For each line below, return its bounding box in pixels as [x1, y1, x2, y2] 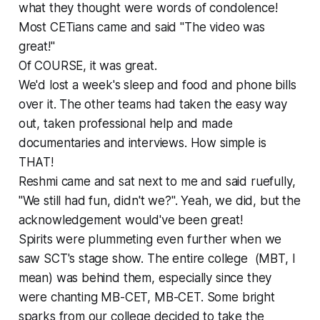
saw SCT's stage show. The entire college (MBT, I [18, 251, 296, 266]
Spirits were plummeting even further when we [18, 231, 282, 246]
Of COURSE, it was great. [18, 58, 157, 73]
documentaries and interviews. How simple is [18, 135, 266, 150]
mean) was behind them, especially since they [18, 270, 272, 285]
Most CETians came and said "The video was [18, 19, 265, 34]
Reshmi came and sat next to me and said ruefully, [18, 174, 296, 189]
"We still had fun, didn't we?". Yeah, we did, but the [18, 193, 301, 208]
